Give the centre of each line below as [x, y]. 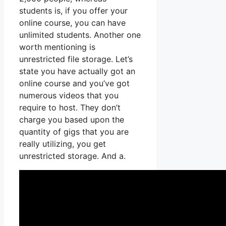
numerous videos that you [69, 96]
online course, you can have [72, 23]
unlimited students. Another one [80, 35]
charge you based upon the [72, 120]
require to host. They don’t [70, 108]
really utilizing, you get [63, 144]
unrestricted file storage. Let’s [76, 59]
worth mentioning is [57, 47]
